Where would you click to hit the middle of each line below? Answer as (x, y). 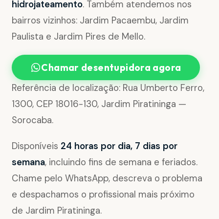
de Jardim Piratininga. (57, 210)
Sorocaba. (33, 120)
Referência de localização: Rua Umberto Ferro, (108, 88)
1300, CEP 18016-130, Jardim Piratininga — (99, 104)
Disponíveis (36, 146)
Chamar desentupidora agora (111, 67)
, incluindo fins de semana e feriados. (121, 162)
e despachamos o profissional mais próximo (103, 194)
